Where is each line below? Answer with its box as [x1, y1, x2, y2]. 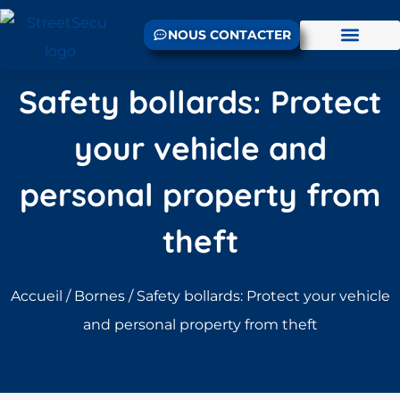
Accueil [10, 287, 62, 304]
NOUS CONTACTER [167, 26, 291, 43]
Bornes [73, 287, 125, 304]
